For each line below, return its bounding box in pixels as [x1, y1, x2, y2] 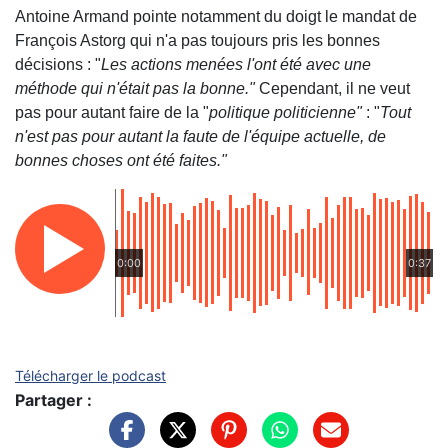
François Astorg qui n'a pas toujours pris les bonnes [15, 32, 380, 50]
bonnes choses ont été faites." [15, 152, 231, 170]
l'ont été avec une [247, 56, 371, 74]
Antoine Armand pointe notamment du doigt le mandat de [15, 8, 417, 26]
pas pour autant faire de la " [15, 104, 209, 122]
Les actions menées [101, 56, 247, 74]
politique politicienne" [209, 104, 366, 122]
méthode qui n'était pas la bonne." [15, 80, 259, 98]
